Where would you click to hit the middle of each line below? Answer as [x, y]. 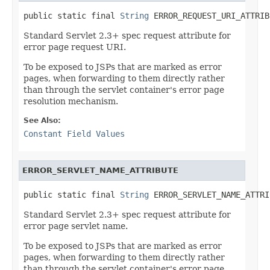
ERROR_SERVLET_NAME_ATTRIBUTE [100, 170]
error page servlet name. [76, 226]
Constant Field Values [74, 133]
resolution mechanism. [71, 101]
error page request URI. [75, 47]
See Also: [42, 120]
